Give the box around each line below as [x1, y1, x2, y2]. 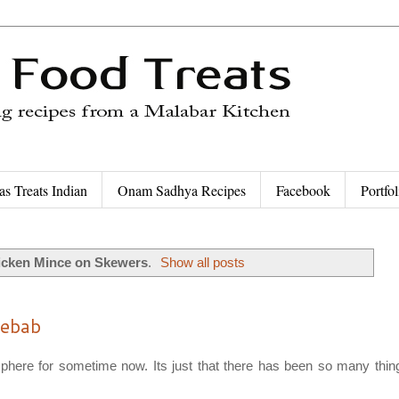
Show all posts [160, 254, 246, 270]
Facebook [276, 180, 330, 199]
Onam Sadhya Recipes [118, 180, 246, 199]
